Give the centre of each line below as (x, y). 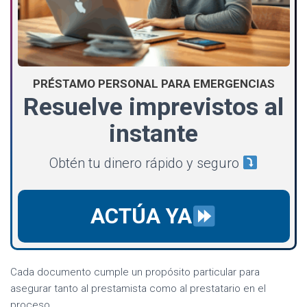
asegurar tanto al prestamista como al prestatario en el (138, 288)
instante (153, 134)
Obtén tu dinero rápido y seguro (146, 163)
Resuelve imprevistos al (153, 107)
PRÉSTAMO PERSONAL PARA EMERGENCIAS (153, 84)
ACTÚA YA (142, 217)
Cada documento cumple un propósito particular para (135, 272)
